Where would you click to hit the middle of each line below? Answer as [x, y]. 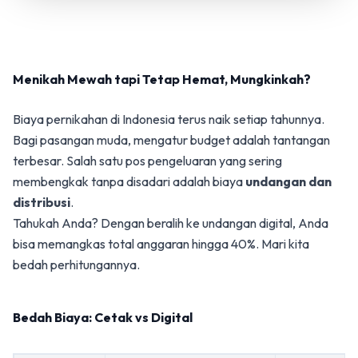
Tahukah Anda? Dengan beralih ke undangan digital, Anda [171, 223]
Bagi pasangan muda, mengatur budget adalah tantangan [171, 140]
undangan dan [288, 181]
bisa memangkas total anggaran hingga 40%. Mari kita [161, 244]
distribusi [42, 202]
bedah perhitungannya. [76, 265]
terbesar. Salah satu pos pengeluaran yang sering [147, 161]
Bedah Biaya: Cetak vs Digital [103, 317]
